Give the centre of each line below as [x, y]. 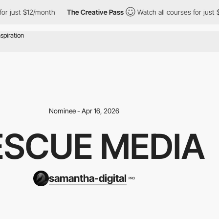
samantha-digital [88, 178]
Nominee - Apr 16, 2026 [84, 110]
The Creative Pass [79, 12]
